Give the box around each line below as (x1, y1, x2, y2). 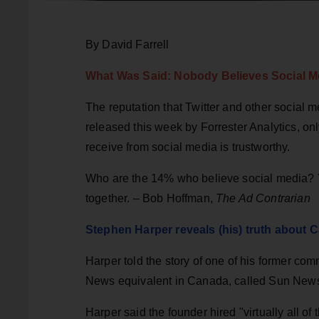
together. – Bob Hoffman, (85, 192, 216, 205)
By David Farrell (85, 38, 169, 51)
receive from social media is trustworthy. (85, 141, 293, 154)
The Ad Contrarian (216, 192, 310, 205)
